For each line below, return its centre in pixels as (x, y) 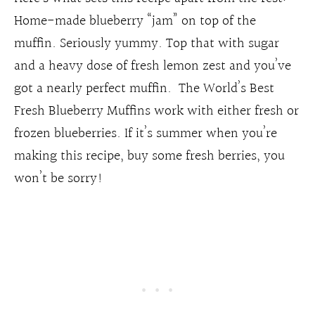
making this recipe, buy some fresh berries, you (149, 156)
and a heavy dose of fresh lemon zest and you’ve (153, 66)
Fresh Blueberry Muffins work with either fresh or (156, 111)
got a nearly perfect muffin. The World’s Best (144, 88)
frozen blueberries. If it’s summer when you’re (146, 133)
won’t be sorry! (59, 178)
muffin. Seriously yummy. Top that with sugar (147, 43)
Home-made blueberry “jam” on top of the (135, 21)
